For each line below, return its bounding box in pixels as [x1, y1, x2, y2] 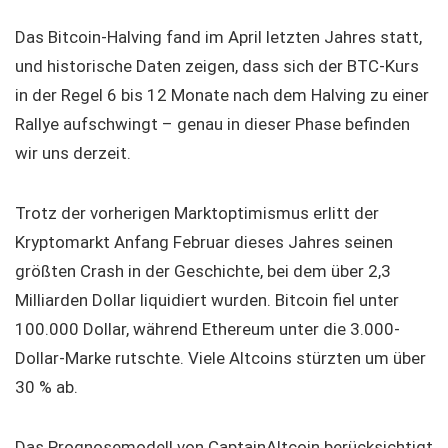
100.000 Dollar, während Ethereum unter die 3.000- [15, 319, 400, 339]
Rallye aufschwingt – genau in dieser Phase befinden [15, 114, 410, 134]
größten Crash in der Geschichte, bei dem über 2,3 [15, 261, 391, 281]
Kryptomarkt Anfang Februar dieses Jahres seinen [15, 232, 393, 252]
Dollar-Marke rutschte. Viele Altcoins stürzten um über [15, 348, 426, 368]
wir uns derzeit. [15, 143, 131, 163]
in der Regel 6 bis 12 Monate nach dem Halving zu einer [15, 85, 429, 105]
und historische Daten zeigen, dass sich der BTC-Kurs [15, 56, 419, 76]
